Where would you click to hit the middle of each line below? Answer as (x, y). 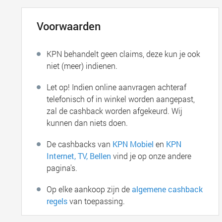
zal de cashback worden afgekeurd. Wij (115, 111)
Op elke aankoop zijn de (89, 189)
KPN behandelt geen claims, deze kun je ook (124, 54)
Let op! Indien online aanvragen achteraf (117, 87)
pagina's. (62, 168)
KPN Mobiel (133, 144)
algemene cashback (167, 189)
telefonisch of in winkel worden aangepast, (121, 99)
